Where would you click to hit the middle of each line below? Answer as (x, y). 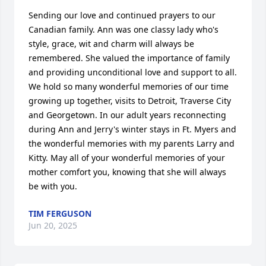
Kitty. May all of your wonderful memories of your (127, 158)
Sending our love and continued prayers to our (122, 15)
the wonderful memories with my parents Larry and (132, 143)
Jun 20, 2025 (53, 225)
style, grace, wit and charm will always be (111, 44)
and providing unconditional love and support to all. (133, 72)
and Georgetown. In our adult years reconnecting (127, 115)
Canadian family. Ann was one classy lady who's (123, 29)
